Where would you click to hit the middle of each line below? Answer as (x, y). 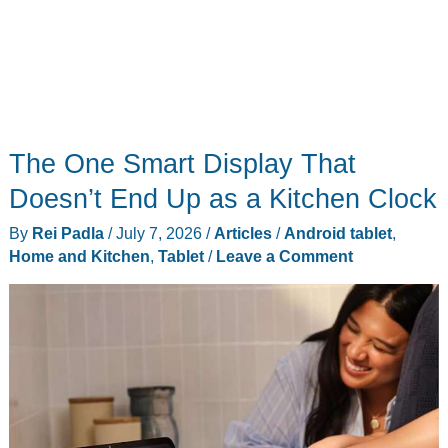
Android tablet (337, 232)
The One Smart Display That (182, 164)
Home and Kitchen (79, 255)
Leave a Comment (284, 255)
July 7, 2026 (160, 232)
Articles (242, 232)
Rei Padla (69, 232)
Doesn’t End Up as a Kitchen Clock (222, 199)
